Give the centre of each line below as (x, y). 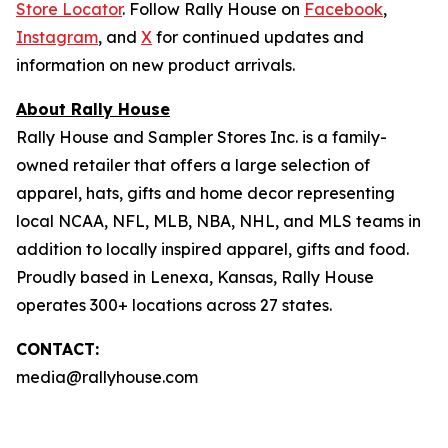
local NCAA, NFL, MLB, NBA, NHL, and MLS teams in (218, 221)
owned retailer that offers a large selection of (193, 165)
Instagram (57, 37)
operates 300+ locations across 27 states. (174, 305)
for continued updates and (258, 37)
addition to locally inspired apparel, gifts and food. (212, 249)
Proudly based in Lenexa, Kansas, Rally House (195, 277)
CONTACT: (57, 349)
